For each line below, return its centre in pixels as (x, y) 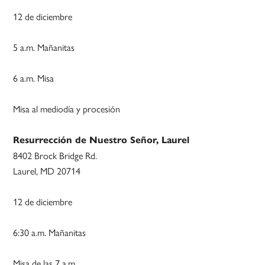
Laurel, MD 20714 (47, 171)
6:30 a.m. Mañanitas (50, 232)
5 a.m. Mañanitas (44, 47)
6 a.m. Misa (34, 78)
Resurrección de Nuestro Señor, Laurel (101, 140)
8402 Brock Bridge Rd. (55, 156)
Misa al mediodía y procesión (67, 109)
